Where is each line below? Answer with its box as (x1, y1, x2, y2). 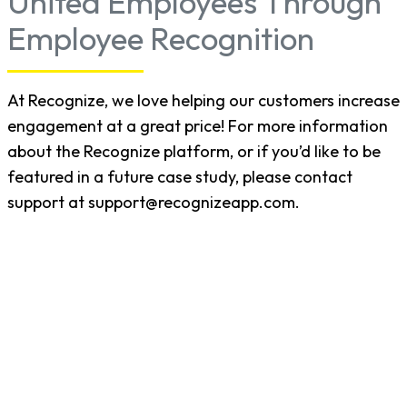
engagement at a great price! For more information (7, 115, 388, 137)
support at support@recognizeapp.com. (7, 192, 300, 213)
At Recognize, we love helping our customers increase (7, 90, 400, 112)
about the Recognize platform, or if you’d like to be (7, 141, 381, 163)
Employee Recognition (7, 18, 314, 59)
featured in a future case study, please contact (7, 166, 352, 188)
